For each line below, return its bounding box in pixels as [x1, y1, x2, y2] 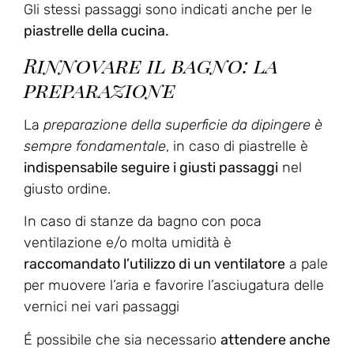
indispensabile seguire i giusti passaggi [24, 158, 278, 176]
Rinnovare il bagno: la [24, 51, 278, 79]
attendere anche [220, 330, 330, 348]
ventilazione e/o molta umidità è [24, 234, 232, 252]
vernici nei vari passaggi [24, 298, 179, 316]
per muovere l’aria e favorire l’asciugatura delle [24, 277, 324, 295]
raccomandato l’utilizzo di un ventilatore [24, 255, 285, 273]
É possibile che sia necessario [24, 330, 220, 348]
